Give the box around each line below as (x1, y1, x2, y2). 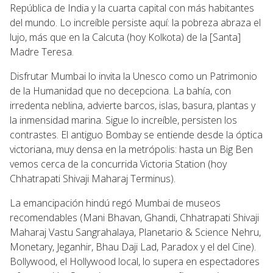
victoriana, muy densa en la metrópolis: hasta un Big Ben (10, 142, 253, 156)
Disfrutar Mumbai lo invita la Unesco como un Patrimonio (10, 69, 257, 83)
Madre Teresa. (10, 44, 74, 58)
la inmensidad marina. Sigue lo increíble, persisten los (10, 113, 237, 127)
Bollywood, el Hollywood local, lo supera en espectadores (10, 254, 260, 268)
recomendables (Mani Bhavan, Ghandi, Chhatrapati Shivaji (10, 210, 259, 224)
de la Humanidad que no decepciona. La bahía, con (10, 83, 231, 97)
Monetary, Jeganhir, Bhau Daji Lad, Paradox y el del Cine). (10, 239, 256, 253)
